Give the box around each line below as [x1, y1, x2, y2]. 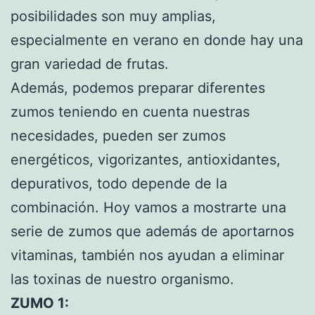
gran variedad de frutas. [11, 55, 169, 72]
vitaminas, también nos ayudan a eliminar [11, 246, 284, 264]
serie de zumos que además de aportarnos [11, 222, 294, 240]
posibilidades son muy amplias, [11, 7, 216, 25]
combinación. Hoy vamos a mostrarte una [11, 198, 286, 216]
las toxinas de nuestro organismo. [11, 270, 234, 288]
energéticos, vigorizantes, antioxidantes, [11, 150, 281, 168]
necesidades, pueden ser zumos [11, 127, 226, 144]
